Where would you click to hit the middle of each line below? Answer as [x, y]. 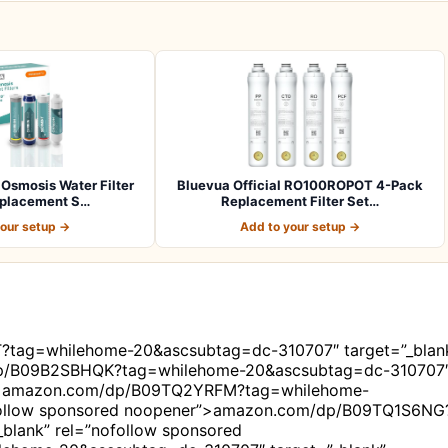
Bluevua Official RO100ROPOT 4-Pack [300, 184]
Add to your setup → [300, 226]
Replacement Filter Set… [300, 200]
